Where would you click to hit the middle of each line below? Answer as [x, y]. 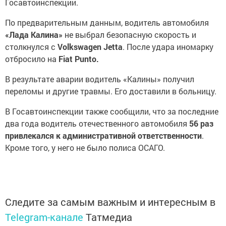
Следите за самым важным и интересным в [110, 202]
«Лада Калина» [34, 34]
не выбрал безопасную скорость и [129, 34]
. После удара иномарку [168, 46]
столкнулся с [31, 46]
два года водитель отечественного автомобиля [97, 123]
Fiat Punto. [79, 59]
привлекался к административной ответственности [103, 135]
